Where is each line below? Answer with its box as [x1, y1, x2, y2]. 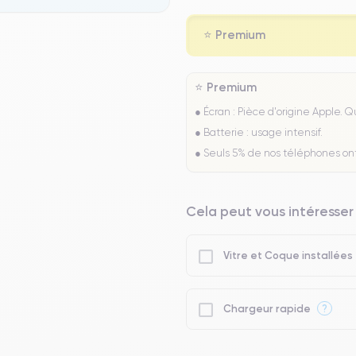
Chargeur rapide [221, 302, 313, 315]
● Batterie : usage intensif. [195, 126, 323, 138]
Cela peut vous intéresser [186, 202, 354, 219]
